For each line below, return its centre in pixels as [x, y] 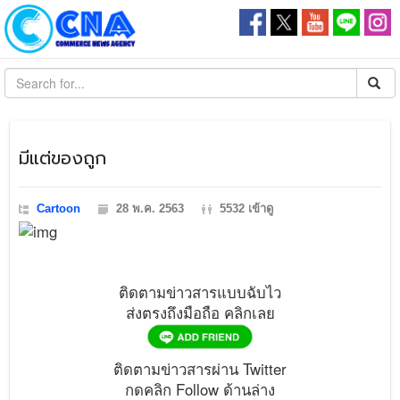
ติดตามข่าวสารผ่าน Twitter [200, 369]
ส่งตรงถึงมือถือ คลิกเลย [200, 312]
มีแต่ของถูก [63, 158]
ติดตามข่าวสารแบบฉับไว [200, 292]
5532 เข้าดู [247, 208]
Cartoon [59, 208]
